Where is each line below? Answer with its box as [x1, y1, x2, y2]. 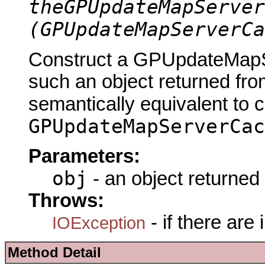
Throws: [28, 189, 104, 211]
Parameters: [28, 145, 140, 167]
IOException [52, 212, 146, 232]
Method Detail [8, 244, 101, 261]
